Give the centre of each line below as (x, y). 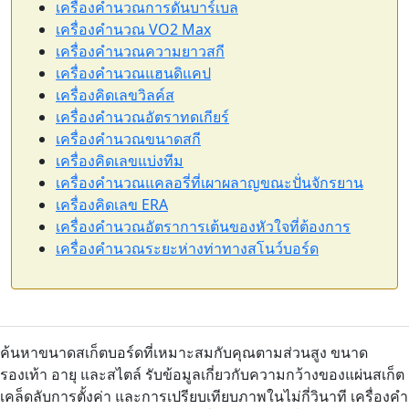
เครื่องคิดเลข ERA (112, 204)
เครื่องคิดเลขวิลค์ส (115, 95)
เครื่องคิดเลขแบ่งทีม (120, 161)
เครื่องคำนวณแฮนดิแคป (133, 73)
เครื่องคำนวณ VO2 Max (133, 29)
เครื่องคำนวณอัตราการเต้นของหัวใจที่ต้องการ (203, 226)
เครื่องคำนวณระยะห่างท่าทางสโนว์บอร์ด (187, 248)
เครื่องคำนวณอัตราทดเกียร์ (142, 117)
